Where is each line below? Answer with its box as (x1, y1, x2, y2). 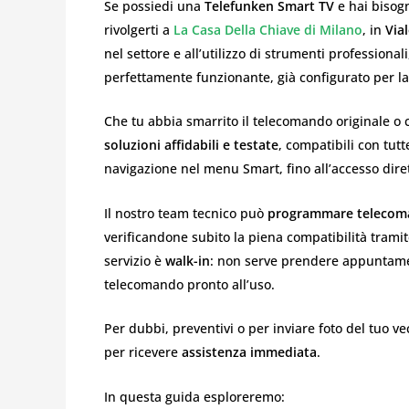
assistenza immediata (182, 343, 317, 362)
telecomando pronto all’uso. (104, 275, 275, 293)
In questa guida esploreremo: (104, 387, 285, 405)
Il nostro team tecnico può (104, 204, 267, 222)
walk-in (165, 251, 210, 269)
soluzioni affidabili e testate (104, 136, 278, 154)
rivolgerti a (104, 21, 173, 38)
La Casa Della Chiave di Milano (173, 21, 362, 38)
